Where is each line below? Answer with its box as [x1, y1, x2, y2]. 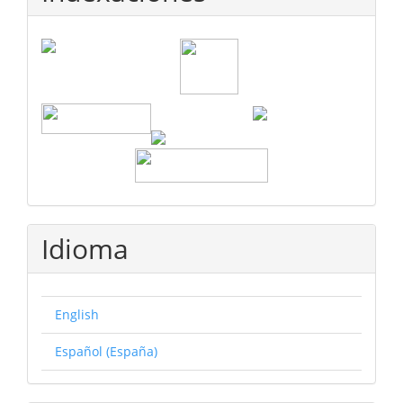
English [55, 305, 99, 323]
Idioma [41, 229, 129, 267]
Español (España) [55, 342, 157, 360]
